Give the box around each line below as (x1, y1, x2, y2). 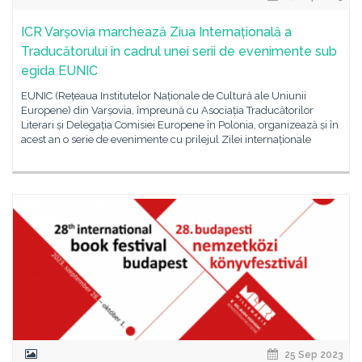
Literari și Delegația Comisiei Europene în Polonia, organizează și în (21, 119, 339, 131)
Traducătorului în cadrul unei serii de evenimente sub (21, 44, 337, 59)
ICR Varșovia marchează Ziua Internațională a (21, 24, 292, 40)
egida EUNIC (21, 63, 98, 78)
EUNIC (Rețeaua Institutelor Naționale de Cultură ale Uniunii (21, 90, 306, 102)
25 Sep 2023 (282, 349, 343, 360)
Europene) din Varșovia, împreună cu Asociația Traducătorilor (21, 104, 314, 116)
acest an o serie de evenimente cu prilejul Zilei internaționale (21, 133, 311, 145)
